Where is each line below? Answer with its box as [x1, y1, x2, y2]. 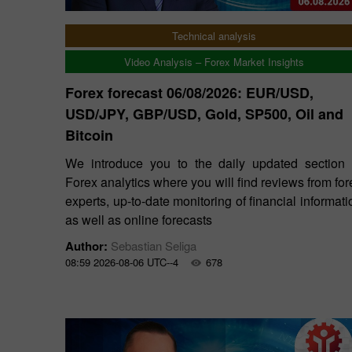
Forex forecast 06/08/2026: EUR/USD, [65, 82, 313, 103]
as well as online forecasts [65, 211, 212, 229]
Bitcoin [65, 125, 113, 145]
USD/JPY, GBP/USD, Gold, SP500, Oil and [65, 104, 343, 124]
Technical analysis [171, 28, 256, 43]
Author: [65, 237, 111, 255]
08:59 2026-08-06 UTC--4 [65, 255, 178, 269]
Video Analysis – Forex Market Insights [123, 54, 304, 69]
